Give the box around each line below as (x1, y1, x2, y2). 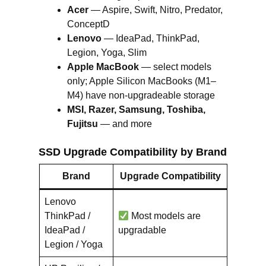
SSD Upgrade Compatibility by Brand (39, 146, 227, 158)
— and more (98, 119, 152, 129)
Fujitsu (67, 119, 98, 129)
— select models (139, 62, 211, 72)
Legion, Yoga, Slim (67, 47, 147, 58)
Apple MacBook (67, 62, 139, 72)
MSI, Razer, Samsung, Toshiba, (67, 104, 205, 115)
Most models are (129, 211, 201, 221)
